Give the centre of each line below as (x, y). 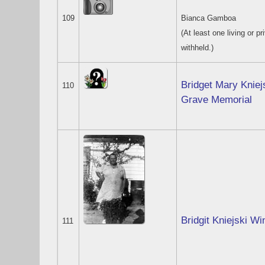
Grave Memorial (217, 99)
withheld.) (198, 48)
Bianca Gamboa (209, 18)
